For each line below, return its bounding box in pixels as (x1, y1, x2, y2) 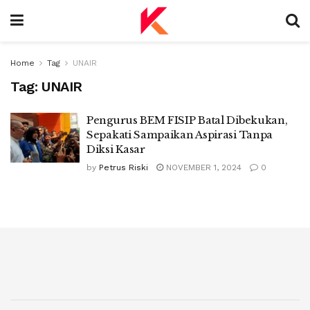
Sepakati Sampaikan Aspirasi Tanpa (86, 128, 273, 141)
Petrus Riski (99, 163, 148, 172)
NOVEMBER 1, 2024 (163, 163, 241, 172)
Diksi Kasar (86, 143, 145, 156)
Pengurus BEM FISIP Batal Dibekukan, (86, 113, 288, 127)
